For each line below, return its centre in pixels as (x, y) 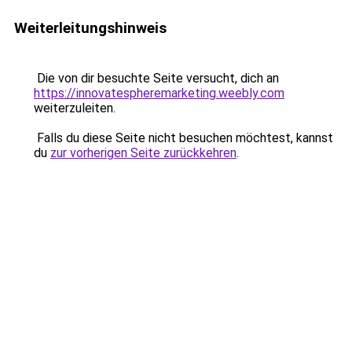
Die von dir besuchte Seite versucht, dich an (156, 78)
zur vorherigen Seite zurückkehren (143, 153)
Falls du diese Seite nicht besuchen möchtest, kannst (183, 138)
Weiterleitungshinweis (90, 28)
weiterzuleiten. (75, 108)
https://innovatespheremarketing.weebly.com (159, 93)
